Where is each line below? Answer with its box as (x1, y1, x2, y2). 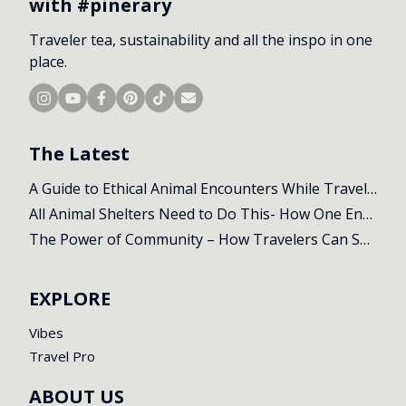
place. (29, 52, 67, 72)
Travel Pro (29, 347, 95, 366)
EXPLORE (29, 286, 111, 312)
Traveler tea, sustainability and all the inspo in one (29, 30, 372, 51)
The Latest (29, 141, 130, 167)
